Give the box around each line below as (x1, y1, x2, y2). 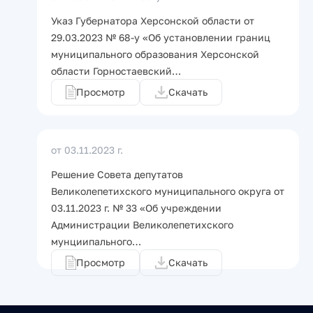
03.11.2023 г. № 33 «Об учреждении (51, 202, 221, 214)
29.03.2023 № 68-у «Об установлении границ (51, 31, 270, 43)
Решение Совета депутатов (51, 168, 183, 180)
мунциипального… (51, 235, 141, 247)
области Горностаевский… (51, 65, 181, 77)
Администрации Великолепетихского (51, 219, 233, 231)
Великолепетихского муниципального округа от (51, 185, 284, 197)
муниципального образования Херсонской (51, 48, 259, 60)
